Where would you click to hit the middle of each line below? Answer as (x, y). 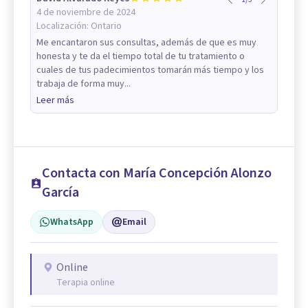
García (61, 192)
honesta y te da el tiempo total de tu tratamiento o (141, 56)
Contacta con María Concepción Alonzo (157, 173)
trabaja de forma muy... (84, 84)
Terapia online (86, 282)
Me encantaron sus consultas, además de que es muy (146, 42)
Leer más (55, 100)
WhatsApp (72, 222)
